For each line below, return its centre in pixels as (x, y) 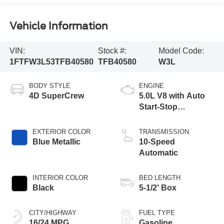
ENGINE (151, 85)
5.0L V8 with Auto (172, 95)
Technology (161, 117)
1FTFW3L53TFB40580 (51, 61)
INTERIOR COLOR (60, 177)
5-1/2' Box (158, 187)
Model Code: (181, 50)
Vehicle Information (58, 26)
